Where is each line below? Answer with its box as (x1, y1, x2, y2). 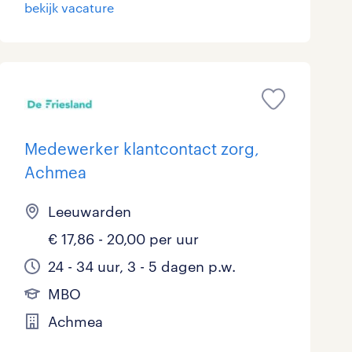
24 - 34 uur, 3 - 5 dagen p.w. (47, 258, 236, 276)
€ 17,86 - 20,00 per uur (47, 230, 199, 248)
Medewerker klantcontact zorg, (24, 139, 259, 159)
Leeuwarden (47, 203, 131, 221)
